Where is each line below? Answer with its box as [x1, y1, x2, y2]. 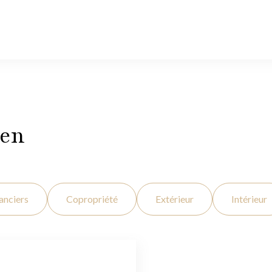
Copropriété [66, 193, 118, 205]
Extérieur [155, 193, 194, 205]
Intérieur [231, 193, 267, 205]
